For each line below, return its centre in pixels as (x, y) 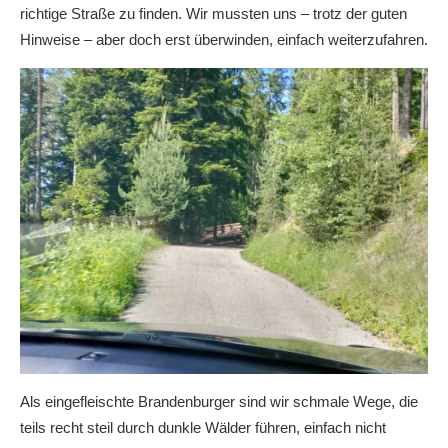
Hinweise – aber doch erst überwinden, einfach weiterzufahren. (224, 39)
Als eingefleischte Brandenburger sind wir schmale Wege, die (219, 401)
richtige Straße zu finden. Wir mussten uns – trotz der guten (213, 13)
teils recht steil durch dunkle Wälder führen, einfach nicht (203, 427)
